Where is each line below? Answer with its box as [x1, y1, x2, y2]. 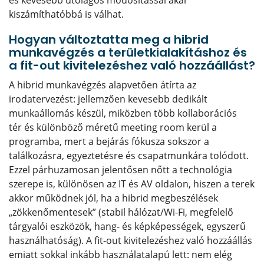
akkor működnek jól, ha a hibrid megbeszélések [9, 192, 218, 204]
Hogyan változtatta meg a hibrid [9, 31, 209, 48]
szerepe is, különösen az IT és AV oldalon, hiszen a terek [9, 177, 255, 190]
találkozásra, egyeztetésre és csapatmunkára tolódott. [9, 149, 249, 162]
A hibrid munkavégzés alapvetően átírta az [9, 78, 196, 91]
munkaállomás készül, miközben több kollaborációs [9, 107, 237, 120]
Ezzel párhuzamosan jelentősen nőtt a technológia [9, 163, 232, 176]
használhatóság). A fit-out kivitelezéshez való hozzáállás [9, 234, 252, 247]
